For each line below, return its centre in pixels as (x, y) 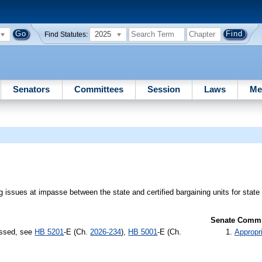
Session (163, 89)
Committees (99, 89)
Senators (32, 89)
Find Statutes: (66, 34)
